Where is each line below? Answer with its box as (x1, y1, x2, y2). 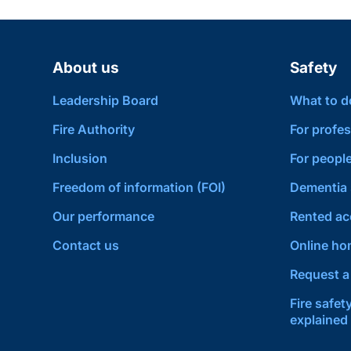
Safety (289, 59, 337, 77)
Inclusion (52, 150, 108, 166)
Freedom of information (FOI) (52, 179, 226, 195)
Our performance (52, 208, 155, 224)
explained (289, 312, 348, 327)
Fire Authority (52, 121, 136, 137)
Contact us (52, 237, 120, 253)
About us (52, 59, 120, 77)
